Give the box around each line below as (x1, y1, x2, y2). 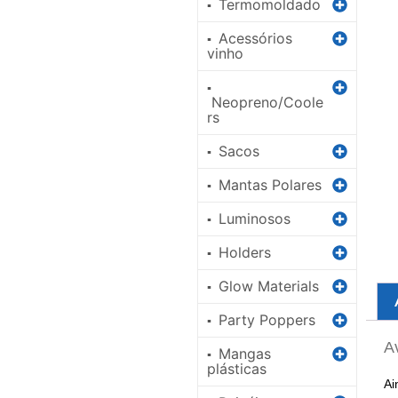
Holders (219, 243, 271, 261)
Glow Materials (219, 277, 319, 295)
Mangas (219, 345, 271, 362)
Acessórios (219, 29, 292, 47)
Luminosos (219, 210, 291, 227)
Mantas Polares (219, 176, 322, 194)
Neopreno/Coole (211, 93, 323, 111)
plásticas (207, 360, 267, 378)
